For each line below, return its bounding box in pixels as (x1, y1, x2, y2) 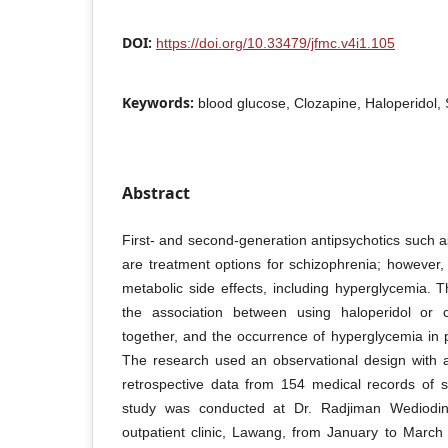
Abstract (122, 181, 190, 204)
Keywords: (122, 92, 198, 112)
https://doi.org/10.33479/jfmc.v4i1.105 (156, 34, 395, 51)
